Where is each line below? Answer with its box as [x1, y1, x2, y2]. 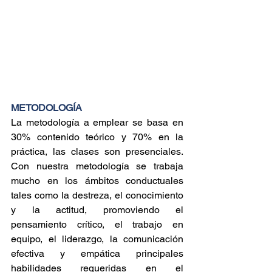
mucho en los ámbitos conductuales [11, 175, 183, 186]
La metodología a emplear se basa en [11, 117, 183, 128]
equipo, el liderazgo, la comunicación [11, 233, 183, 245]
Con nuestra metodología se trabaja [11, 160, 183, 172]
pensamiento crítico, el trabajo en [11, 219, 183, 230]
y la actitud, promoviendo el [11, 204, 183, 216]
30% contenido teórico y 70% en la [11, 131, 183, 143]
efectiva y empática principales [11, 248, 183, 259]
